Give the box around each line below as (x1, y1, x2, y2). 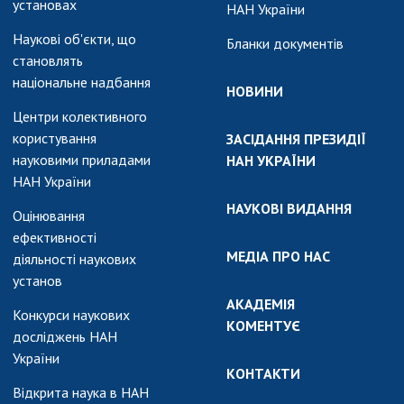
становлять (13, 50, 83, 69)
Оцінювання (13, 206, 85, 225)
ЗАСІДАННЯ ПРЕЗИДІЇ (226, 129, 366, 148)
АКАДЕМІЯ (226, 294, 295, 313)
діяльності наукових (13, 249, 136, 268)
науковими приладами (13, 150, 151, 169)
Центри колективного (13, 106, 147, 125)
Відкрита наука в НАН (13, 382, 149, 401)
